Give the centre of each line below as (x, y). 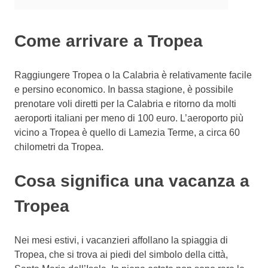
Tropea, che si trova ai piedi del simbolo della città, (121, 254)
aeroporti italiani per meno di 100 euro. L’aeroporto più (129, 118)
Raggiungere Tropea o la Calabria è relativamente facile (133, 75)
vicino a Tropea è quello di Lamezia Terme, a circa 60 (127, 132)
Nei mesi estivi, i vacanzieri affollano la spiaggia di (121, 240)
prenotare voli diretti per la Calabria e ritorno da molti (125, 103)
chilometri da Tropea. (59, 147)
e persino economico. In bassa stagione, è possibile (124, 89)
